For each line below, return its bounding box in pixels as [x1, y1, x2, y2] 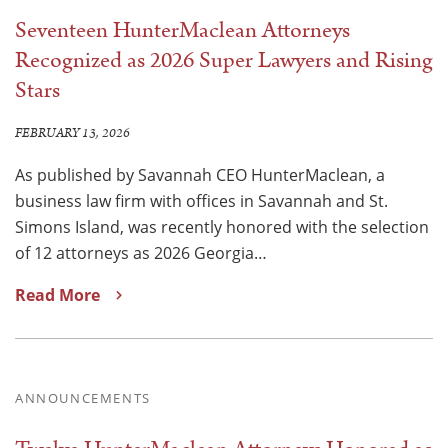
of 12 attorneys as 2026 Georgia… [15, 241, 267, 263]
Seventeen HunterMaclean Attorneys [15, 13, 350, 47]
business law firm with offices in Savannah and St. [15, 189, 388, 211]
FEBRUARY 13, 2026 [15, 123, 130, 143]
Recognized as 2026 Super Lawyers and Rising [15, 43, 433, 77]
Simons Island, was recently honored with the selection [15, 215, 429, 237]
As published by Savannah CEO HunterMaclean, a [15, 163, 385, 185]
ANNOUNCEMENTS [15, 388, 151, 407]
